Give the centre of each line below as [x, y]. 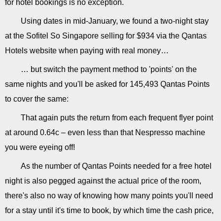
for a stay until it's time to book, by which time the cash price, [109, 210]
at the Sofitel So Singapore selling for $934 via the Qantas [106, 36]
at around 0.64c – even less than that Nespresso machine [105, 132]
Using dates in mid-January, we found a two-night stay [115, 21]
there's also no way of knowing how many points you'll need [109, 195]
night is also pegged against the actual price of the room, [103, 181]
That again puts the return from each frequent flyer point [117, 117]
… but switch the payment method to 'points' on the [109, 69]
